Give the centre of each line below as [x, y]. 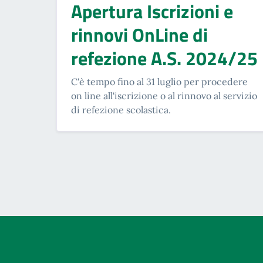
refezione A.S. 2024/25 [164, 58]
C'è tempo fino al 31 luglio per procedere [159, 81]
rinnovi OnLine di [139, 34]
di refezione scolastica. [121, 109]
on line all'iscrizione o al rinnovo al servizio [164, 95]
